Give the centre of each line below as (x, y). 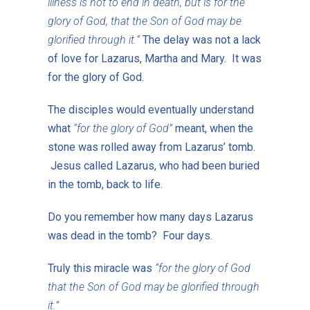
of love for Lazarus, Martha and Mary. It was (154, 58)
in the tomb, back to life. (106, 184)
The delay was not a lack (200, 39)
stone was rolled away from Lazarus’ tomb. (151, 147)
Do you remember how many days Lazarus (150, 217)
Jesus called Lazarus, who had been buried (153, 165)
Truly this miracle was (100, 268)
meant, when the (212, 128)
